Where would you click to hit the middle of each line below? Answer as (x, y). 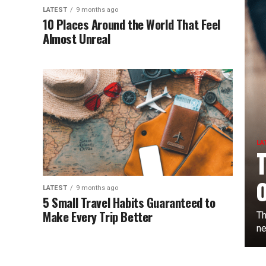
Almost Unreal (77, 38)
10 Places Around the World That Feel (132, 24)
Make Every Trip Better (98, 216)
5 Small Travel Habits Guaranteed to (129, 202)
